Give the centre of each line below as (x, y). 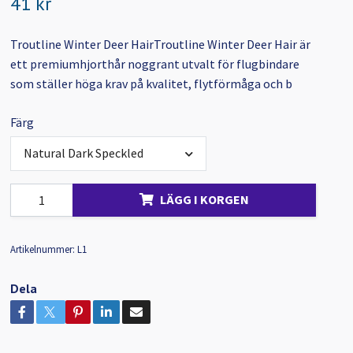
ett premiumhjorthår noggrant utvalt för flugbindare (155, 64)
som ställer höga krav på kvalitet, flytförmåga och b (152, 84)
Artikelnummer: (43, 249)
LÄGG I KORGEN (205, 200)
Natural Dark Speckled (84, 153)
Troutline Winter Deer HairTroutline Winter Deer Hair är (161, 45)
